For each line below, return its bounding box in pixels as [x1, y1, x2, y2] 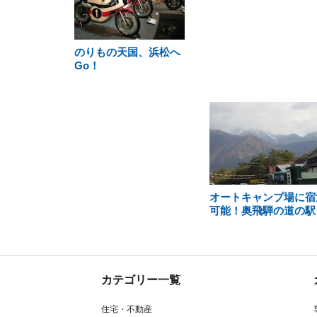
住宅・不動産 [101, 304, 152, 314]
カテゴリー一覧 [101, 274, 180, 286]
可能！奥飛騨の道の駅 [209, 204, 316, 217]
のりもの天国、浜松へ [74, 46, 180, 58]
